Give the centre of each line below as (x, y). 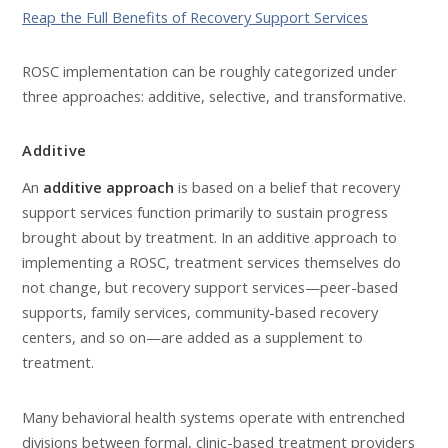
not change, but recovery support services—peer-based (210, 287)
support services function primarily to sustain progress (205, 212)
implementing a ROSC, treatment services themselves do (211, 262)
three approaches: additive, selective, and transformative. (214, 96)
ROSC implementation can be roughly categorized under (209, 71)
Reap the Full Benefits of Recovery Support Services (195, 16)
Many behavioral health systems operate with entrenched (213, 416)
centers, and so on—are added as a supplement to (192, 337)
